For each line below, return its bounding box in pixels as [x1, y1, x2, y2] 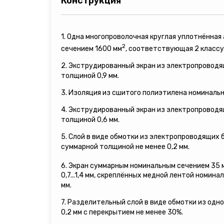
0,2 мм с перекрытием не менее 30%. [61, 208, 183, 217]
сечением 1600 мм [61, 44, 122, 53]
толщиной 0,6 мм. [61, 115, 119, 124]
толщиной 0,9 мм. [61, 71, 119, 80]
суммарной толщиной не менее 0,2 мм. [61, 142, 189, 151]
